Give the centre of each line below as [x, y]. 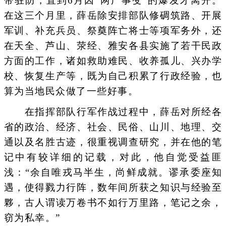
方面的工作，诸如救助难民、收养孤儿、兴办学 [113, 61]
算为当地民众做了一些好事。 [71, 91]
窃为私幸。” [32, 218]
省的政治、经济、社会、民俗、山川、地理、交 [113, 127]
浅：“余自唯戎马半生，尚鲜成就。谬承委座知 [113, 172]
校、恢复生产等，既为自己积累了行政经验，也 [113, 76]
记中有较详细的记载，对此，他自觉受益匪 [113, 157]
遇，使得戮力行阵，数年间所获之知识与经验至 [113, 187]
